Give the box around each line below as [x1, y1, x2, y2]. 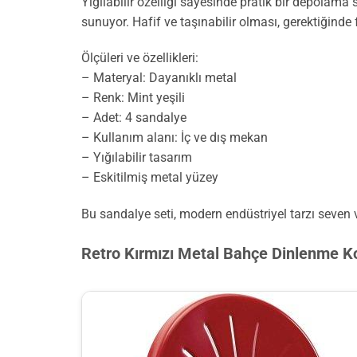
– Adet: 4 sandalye [81, 110, 186, 126]
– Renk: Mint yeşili [81, 90, 185, 106]
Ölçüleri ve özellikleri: [81, 50, 198, 66]
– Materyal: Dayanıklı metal [81, 70, 237, 86]
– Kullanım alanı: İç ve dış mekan [81, 130, 268, 146]
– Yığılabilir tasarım [81, 150, 192, 166]
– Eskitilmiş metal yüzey [81, 170, 218, 186]
